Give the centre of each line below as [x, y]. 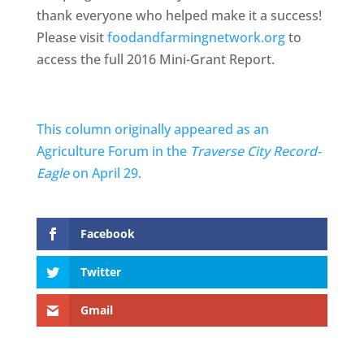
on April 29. [105, 173]
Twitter [100, 272]
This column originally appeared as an [152, 129]
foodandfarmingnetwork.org [196, 37]
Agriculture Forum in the [113, 151]
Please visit [71, 37]
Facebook [107, 234]
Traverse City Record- [255, 151]
